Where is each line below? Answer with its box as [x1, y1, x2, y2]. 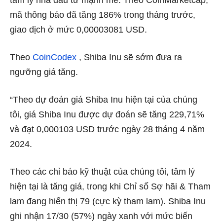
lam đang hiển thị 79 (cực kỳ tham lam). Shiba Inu [10, 196, 206, 207]
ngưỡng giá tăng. [10, 67, 80, 77]
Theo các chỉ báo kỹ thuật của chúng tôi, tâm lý [10, 167, 195, 177]
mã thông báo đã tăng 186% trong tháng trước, [10, 10, 195, 20]
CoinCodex [33, 52, 76, 63]
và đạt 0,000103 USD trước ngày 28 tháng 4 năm [10, 124, 205, 135]
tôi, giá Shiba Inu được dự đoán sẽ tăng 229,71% [10, 110, 204, 120]
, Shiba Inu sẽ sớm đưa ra [76, 52, 182, 63]
